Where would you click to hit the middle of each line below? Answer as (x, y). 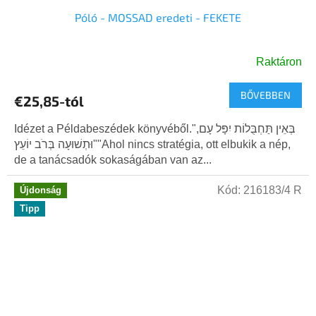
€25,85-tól (49, 101)
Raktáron (279, 62)
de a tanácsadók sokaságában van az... (113, 160)
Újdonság (41, 190)
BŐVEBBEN (266, 95)
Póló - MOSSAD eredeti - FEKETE (158, 18)
